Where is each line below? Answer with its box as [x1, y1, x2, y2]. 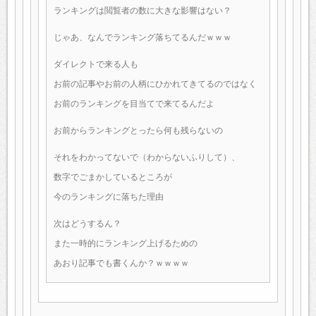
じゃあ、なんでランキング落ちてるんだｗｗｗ [54, 32, 231, 42]
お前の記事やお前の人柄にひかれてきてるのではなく [54, 78, 257, 89]
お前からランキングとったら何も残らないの [54, 125, 223, 135]
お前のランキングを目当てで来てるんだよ [54, 98, 214, 109]
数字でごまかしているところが [54, 171, 172, 182]
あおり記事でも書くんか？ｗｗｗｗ [54, 257, 189, 268]
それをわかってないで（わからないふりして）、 [54, 152, 240, 162]
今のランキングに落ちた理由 [54, 191, 164, 202]
